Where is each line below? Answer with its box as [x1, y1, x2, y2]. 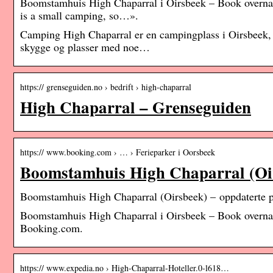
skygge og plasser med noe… [20, 40, 150, 55]
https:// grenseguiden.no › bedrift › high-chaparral [20, 81, 191, 93]
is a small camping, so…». [20, 8, 138, 23]
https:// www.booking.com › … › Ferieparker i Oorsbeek [20, 146, 215, 158]
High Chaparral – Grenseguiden [20, 95, 251, 119]
